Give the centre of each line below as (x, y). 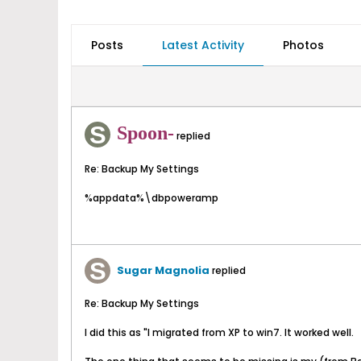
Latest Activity (203, 45)
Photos (303, 45)
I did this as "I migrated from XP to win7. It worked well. (219, 332)
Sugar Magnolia (163, 270)
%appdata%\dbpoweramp (151, 198)
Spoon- (145, 133)
